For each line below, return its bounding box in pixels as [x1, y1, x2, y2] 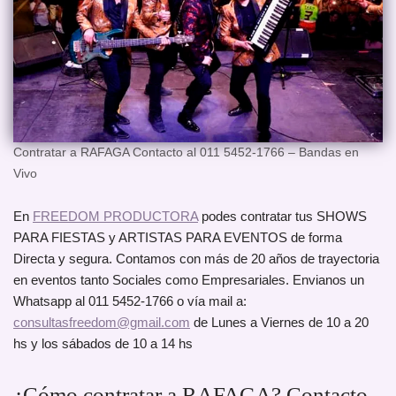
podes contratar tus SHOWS [198, 209, 367, 225]
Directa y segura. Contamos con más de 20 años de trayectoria [13, 251, 379, 267]
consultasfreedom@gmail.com [13, 315, 190, 331]
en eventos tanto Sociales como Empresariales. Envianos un [13, 272, 364, 288]
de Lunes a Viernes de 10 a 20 [190, 315, 369, 331]
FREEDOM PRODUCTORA [33, 209, 198, 225]
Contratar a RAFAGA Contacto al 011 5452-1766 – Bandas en [13, 146, 359, 160]
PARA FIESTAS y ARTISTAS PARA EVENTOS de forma [13, 230, 342, 246]
